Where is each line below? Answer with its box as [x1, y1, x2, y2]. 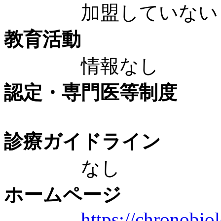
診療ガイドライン [4, 130, 161, 152]
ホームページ [4, 184, 121, 205]
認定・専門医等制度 [4, 81, 177, 103]
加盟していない [4, 1, 218, 23]
